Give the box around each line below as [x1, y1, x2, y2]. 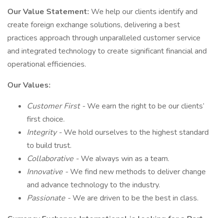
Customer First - [27, 101, 87, 111]
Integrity [27, 127, 58, 138]
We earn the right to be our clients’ [87, 101, 204, 111]
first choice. [27, 114, 65, 125]
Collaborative [27, 153, 75, 164]
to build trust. [27, 140, 72, 151]
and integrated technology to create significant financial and [7, 46, 207, 56]
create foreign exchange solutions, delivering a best [7, 19, 180, 30]
